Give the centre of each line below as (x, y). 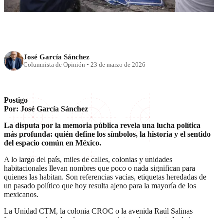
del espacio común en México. (53, 143)
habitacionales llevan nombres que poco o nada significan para (100, 168)
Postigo (16, 100)
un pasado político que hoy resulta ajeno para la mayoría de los (100, 185)
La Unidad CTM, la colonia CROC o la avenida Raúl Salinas (98, 211)
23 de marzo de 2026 (118, 65)
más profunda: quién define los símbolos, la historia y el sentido (107, 134)
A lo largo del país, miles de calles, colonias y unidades (88, 159)
